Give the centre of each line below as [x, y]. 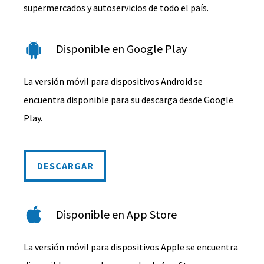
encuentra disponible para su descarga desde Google [129, 99]
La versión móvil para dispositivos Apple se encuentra [131, 247]
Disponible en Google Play [122, 48]
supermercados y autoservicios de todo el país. [116, 7]
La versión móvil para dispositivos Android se [113, 81]
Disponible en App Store [117, 214]
